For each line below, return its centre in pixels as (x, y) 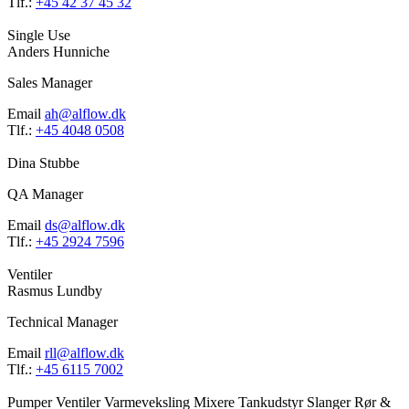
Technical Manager (63, 322)
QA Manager (45, 194)
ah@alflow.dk (85, 114)
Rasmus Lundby (55, 291)
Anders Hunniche (58, 52)
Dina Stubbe (43, 163)
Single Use (39, 36)
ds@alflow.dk (85, 225)
